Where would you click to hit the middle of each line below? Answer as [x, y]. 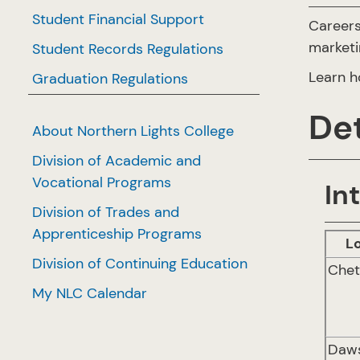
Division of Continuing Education [140, 264]
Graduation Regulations [110, 79]
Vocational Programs [102, 182]
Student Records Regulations [128, 49]
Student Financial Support [118, 19]
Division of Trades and [106, 212]
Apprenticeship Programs [117, 234]
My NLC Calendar [90, 293]
